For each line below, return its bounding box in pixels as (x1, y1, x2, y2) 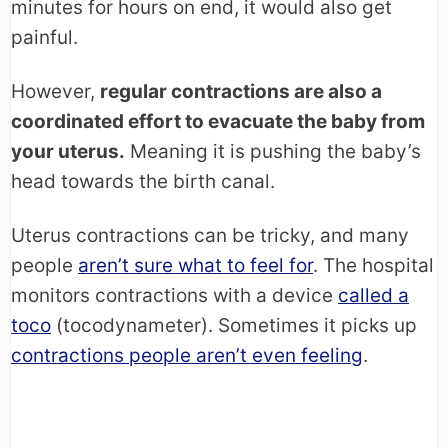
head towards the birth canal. (11, 170, 275, 194)
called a (338, 284, 409, 308)
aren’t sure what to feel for (78, 254, 313, 278)
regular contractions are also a (100, 80, 382, 104)
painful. (11, 26, 78, 50)
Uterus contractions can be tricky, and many (11, 224, 409, 248)
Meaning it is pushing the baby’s (125, 140, 421, 164)
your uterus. (11, 140, 125, 164)
